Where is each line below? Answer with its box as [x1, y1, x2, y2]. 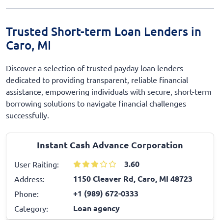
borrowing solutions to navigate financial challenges [6, 98, 186, 108]
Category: [14, 203, 48, 213]
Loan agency [73, 202, 120, 213]
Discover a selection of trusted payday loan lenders [6, 62, 183, 73]
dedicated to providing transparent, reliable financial [6, 74, 188, 84]
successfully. [6, 110, 49, 120]
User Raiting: [14, 159, 59, 169]
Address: [14, 173, 45, 184]
